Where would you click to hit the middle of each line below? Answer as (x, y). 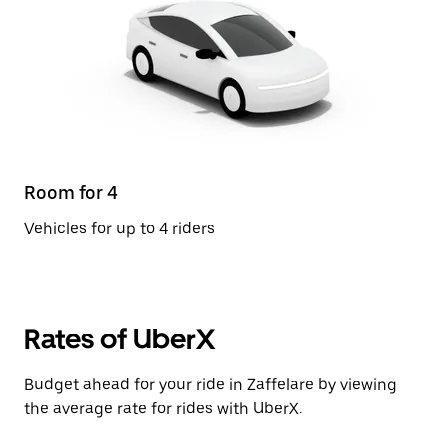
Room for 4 (71, 192)
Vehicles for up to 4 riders (119, 228)
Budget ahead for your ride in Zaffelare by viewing (210, 384)
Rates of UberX (119, 339)
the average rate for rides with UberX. (163, 408)
